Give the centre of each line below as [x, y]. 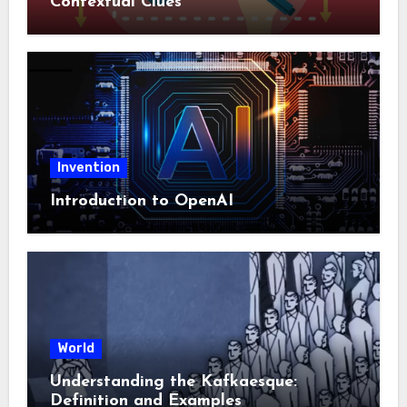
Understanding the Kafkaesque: [173, 382]
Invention [88, 168]
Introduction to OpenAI [141, 202]
